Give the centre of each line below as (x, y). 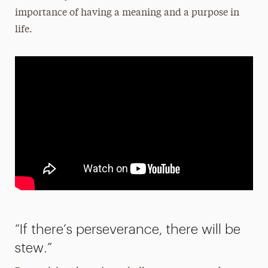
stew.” (33, 248)
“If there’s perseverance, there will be (127, 229)
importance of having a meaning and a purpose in (127, 13)
